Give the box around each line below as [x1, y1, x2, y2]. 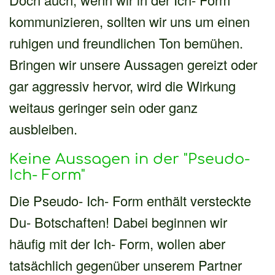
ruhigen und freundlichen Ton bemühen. [9, 33, 243, 52]
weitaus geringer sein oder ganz [9, 97, 198, 117]
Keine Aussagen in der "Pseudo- [9, 150, 250, 168]
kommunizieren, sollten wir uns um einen [9, 11, 250, 31]
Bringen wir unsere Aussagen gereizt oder [9, 54, 257, 74]
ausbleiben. [9, 118, 77, 138]
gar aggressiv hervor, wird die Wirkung [9, 76, 236, 95]
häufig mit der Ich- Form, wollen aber [9, 233, 225, 253]
